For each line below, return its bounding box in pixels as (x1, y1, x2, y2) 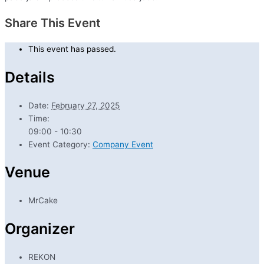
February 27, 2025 (51, 100, 120, 110)
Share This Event (5, 16, 101, 31)
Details (5, 68, 55, 86)
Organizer (5, 219, 75, 237)
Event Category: (28, 139, 90, 149)
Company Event (93, 139, 153, 149)
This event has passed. (28, 44, 116, 54)
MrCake (28, 196, 58, 206)
